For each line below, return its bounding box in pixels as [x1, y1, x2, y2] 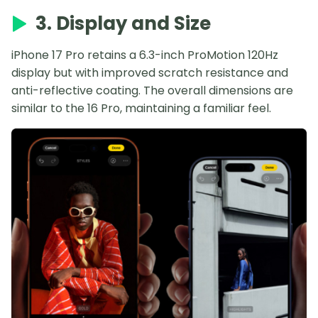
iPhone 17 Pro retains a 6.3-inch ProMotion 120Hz [11, 46, 278, 63]
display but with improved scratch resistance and [11, 64, 288, 81]
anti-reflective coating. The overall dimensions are [11, 82, 293, 99]
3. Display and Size [35, 10, 211, 36]
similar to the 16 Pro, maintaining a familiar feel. [11, 99, 271, 116]
